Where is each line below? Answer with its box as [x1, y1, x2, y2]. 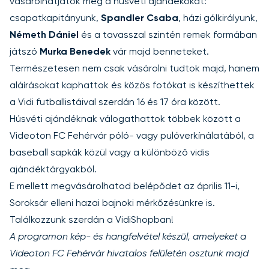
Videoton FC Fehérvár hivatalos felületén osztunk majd [10, 249, 249, 259]
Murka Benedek [40, 47, 110, 57]
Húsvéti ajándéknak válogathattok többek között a [10, 114, 241, 124]
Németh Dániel [10, 30, 79, 40]
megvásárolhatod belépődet [51, 181, 181, 192]
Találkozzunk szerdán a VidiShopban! [10, 215, 174, 225]
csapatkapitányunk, [10, 13, 101, 23]
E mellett [10, 181, 51, 192]
